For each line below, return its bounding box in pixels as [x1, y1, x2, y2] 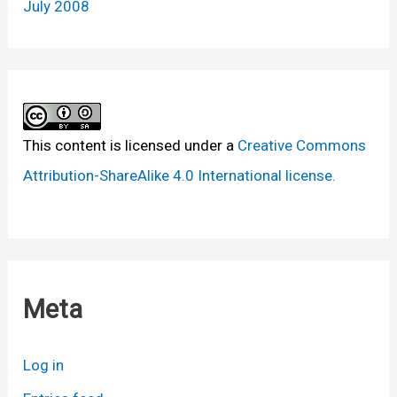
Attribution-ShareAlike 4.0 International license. [23, 167, 337, 185]
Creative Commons [237, 136, 367, 155]
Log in [23, 356, 65, 375]
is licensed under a [106, 136, 238, 155]
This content [23, 136, 107, 155]
